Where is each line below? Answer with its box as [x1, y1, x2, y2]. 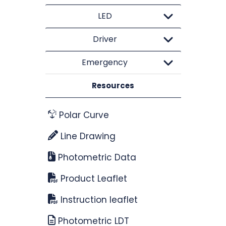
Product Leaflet [58, 172, 127, 185]
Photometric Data [55, 151, 136, 163]
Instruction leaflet [58, 193, 138, 206]
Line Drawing [58, 130, 116, 142]
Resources [92, 80, 134, 91]
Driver [92, 33, 117, 45]
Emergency [82, 56, 128, 68]
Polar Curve [56, 108, 109, 121]
